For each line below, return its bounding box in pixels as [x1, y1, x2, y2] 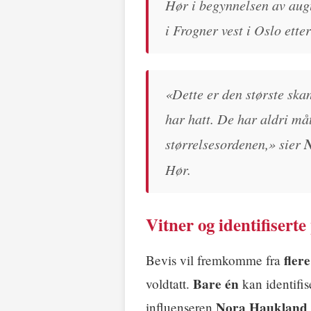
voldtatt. [146, 275, 193, 293]
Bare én [193, 274, 239, 294]
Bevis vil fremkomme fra [146, 251, 284, 269]
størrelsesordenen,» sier [165, 133, 304, 153]
